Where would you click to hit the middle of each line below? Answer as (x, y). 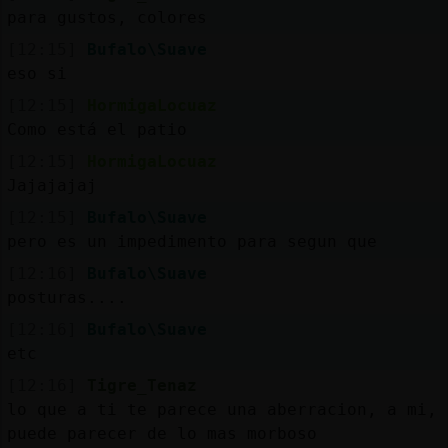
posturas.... (66, 297)
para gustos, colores (106, 17)
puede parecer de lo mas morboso (161, 433)
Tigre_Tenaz (141, 385)
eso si (36, 73)
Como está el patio (96, 129)
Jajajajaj (51, 185)
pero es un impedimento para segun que (191, 241)
